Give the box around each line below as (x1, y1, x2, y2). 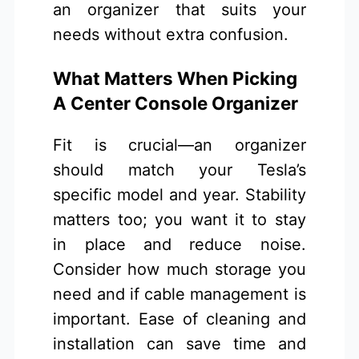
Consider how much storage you (53, 260, 306, 280)
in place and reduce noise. (53, 235, 306, 255)
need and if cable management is (53, 284, 306, 305)
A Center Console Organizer (53, 91, 299, 114)
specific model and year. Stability (53, 185, 306, 205)
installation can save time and (53, 334, 306, 354)
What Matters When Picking (53, 67, 298, 89)
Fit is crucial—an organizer (53, 135, 306, 155)
